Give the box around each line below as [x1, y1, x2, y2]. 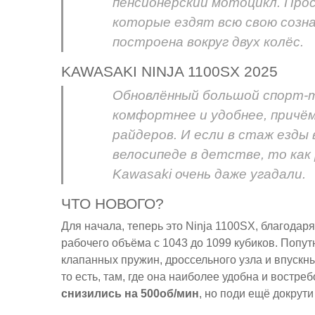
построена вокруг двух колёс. [112, 34, 304, 49]
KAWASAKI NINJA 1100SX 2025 [61, 63, 278, 79]
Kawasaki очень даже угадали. [112, 166, 306, 181]
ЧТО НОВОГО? [61, 195, 164, 212]
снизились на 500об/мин [61, 287, 199, 300]
